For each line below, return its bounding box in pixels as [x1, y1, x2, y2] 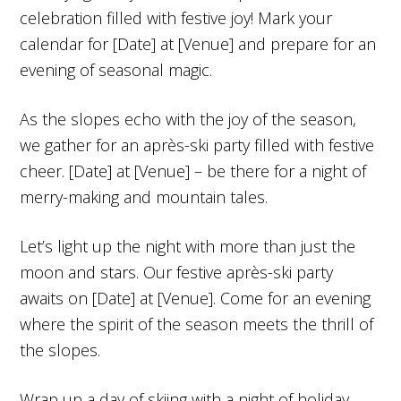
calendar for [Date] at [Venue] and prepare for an [20, 32, 377, 55]
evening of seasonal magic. [20, 58, 213, 81]
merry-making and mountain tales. [20, 185, 269, 208]
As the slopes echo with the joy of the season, [20, 107, 357, 130]
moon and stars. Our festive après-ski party [20, 260, 334, 283]
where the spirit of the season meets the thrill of [20, 312, 374, 335]
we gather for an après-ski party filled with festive [20, 133, 375, 156]
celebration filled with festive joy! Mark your [20, 6, 333, 29]
